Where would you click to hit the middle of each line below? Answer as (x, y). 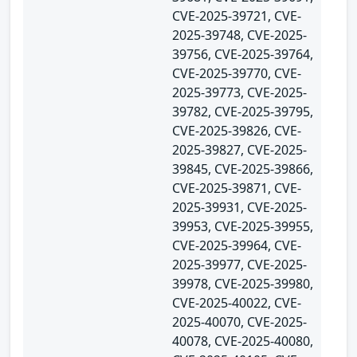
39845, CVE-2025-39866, (243, 169)
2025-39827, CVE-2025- (239, 149)
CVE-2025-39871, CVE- (237, 188)
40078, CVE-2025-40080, (243, 341)
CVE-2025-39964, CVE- (237, 245)
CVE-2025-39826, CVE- (237, 130)
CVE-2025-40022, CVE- (237, 302)
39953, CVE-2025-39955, (243, 226)
